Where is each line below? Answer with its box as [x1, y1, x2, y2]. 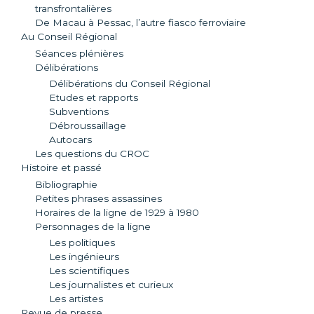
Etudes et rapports [49, 92, 138, 104]
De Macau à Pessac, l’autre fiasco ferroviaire [35, 17, 246, 29]
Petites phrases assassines [35, 192, 162, 204]
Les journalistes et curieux [49, 279, 173, 290]
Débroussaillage [49, 120, 126, 132]
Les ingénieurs [49, 251, 119, 262]
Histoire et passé [21, 162, 102, 174]
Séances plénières [35, 47, 123, 59]
